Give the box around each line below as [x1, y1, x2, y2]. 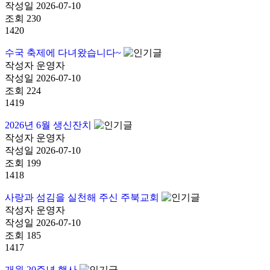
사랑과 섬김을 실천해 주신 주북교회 [5, 192, 162, 203]
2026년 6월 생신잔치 [5, 120, 94, 131]
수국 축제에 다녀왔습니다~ [5, 48, 124, 58]
